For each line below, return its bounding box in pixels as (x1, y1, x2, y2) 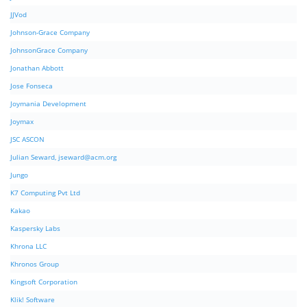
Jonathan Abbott (10, 63, 64, 73)
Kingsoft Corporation (10, 277, 77, 287)
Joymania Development (10, 99, 86, 109)
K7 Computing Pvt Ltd (10, 188, 80, 198)
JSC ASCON (10, 134, 45, 145)
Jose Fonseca (10, 81, 53, 91)
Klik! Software (10, 295, 55, 305)
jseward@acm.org (58, 152, 116, 162)
